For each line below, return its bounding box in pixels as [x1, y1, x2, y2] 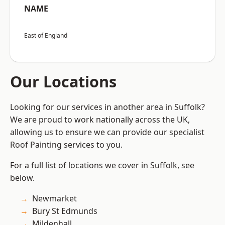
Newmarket [32, 193, 77, 204]
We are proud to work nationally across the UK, [10, 114, 190, 126]
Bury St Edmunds [32, 205, 97, 217]
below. [10, 172, 35, 184]
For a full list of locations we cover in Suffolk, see [10, 160, 194, 171]
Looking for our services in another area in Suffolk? [10, 101, 205, 113]
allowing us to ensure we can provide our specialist [10, 127, 204, 138]
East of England [24, 31, 67, 40]
